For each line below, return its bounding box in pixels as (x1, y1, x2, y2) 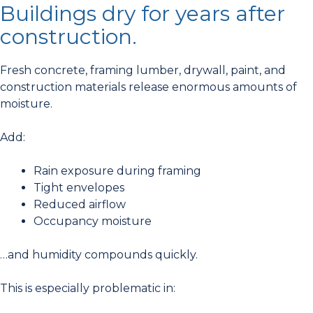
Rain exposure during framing (34, 164, 201, 178)
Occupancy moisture (34, 214, 152, 228)
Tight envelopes (34, 181, 124, 195)
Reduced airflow (34, 198, 126, 212)
